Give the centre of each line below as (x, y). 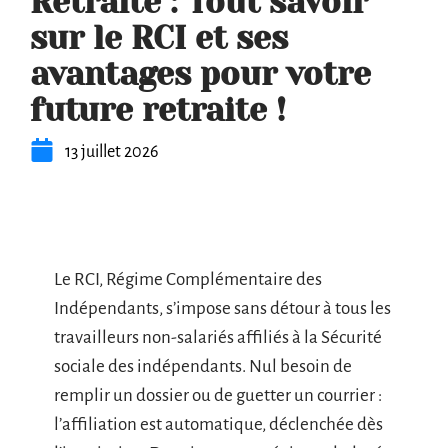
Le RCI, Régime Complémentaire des (188, 279)
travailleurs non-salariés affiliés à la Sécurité (218, 337)
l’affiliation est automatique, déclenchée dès (218, 424)
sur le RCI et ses (159, 38)
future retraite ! (158, 110)
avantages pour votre (200, 74)
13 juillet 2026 (111, 152)
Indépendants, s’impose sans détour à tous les (222, 308)
